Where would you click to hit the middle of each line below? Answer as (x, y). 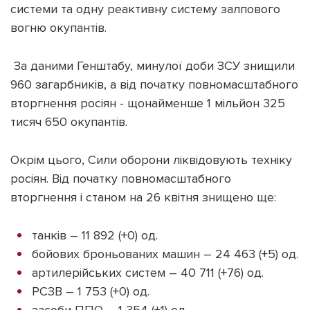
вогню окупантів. (58, 27)
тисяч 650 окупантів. (69, 121)
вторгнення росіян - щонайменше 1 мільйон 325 (148, 103)
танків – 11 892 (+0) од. (95, 235)
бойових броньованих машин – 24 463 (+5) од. (165, 254)
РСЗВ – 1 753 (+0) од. (91, 291)
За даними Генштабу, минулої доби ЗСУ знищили (153, 65)
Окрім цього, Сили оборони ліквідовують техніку (151, 159)
